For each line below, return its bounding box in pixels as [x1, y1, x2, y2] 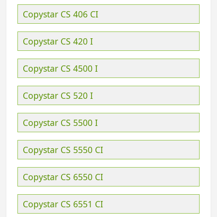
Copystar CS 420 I [23, 35, 93, 47]
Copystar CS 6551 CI [23, 198, 103, 210]
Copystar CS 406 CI [23, 8, 98, 20]
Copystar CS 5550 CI [23, 143, 103, 155]
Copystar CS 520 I [23, 89, 93, 101]
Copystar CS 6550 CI [23, 170, 103, 183]
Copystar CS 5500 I [23, 116, 98, 128]
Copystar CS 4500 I [23, 62, 98, 74]
